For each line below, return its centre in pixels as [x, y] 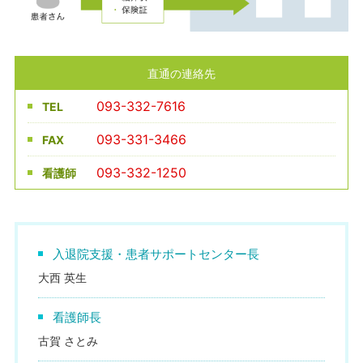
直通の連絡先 [181, 74]
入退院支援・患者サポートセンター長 [156, 254]
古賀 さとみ [68, 341]
